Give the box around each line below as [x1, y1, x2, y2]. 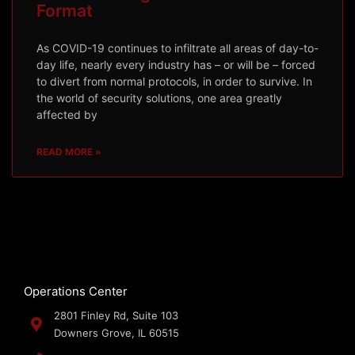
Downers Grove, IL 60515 [53, 326, 179, 339]
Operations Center [24, 283, 128, 299]
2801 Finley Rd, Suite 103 [53, 308, 178, 322]
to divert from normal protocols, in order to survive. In [36, 74, 312, 88]
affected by [36, 107, 97, 121]
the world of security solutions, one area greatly [36, 90, 282, 105]
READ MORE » [36, 145, 101, 158]
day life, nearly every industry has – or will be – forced [36, 57, 315, 71]
